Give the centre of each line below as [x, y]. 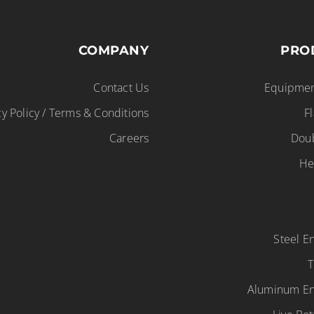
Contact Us [121, 88]
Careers [129, 138]
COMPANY [114, 50]
